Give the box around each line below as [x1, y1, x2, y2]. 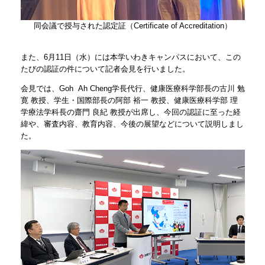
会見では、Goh [20, 84, 76, 93]
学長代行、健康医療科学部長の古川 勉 [111, 84, 245, 93]
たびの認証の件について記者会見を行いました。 [20, 64, 190, 74]
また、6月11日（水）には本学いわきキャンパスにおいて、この [20, 53, 241, 62]
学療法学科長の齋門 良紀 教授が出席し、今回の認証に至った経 [20, 108, 241, 117]
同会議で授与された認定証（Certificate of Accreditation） [33, 21, 232, 31]
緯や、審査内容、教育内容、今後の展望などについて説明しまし [20, 119, 244, 129]
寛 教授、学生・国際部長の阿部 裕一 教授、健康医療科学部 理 [20, 96, 238, 105]
